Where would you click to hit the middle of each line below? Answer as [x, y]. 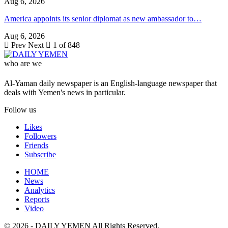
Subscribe [40, 155]
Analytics [40, 190]
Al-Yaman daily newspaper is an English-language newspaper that [110, 83]
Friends [36, 146]
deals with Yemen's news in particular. [65, 93]
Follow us [20, 110]
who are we [23, 63]
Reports [37, 199]
